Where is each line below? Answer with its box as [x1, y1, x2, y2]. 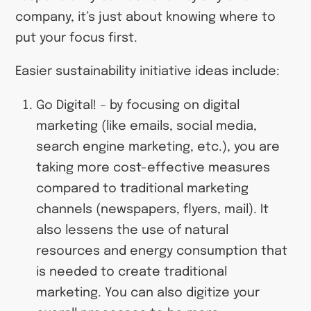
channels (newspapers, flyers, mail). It [35, 203, 269, 216]
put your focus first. [15, 31, 138, 44]
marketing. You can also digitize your [35, 286, 260, 299]
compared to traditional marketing [35, 182, 249, 195]
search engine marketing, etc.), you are [35, 140, 280, 153]
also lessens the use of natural [35, 224, 228, 237]
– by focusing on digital [96, 99, 239, 112]
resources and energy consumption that [35, 244, 287, 258]
